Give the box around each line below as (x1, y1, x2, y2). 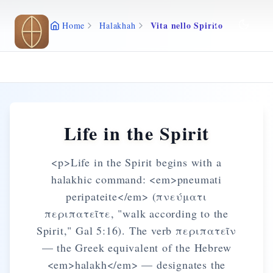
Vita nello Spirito (150, 19, 223, 32)
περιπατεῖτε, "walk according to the (44, 206, 229, 221)
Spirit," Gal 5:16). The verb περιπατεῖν (36, 223, 237, 238)
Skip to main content (14, 17, 103, 30)
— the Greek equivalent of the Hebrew (41, 240, 232, 255)
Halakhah (99, 19, 136, 31)
